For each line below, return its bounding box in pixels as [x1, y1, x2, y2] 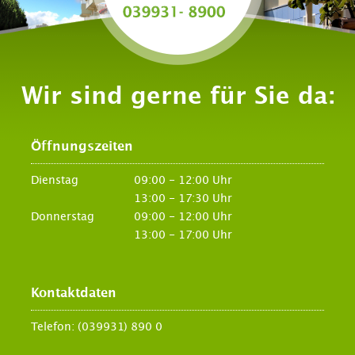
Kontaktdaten [30, 286, 116, 300]
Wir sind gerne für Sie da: [21, 84, 334, 109]
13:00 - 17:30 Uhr [133, 193, 232, 204]
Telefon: [30, 321, 78, 333]
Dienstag [30, 174, 78, 186]
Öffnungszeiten [30, 139, 133, 153]
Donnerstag [30, 211, 94, 223]
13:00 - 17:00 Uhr [133, 229, 232, 241]
